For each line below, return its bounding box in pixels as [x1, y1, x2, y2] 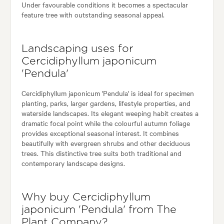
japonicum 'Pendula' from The [21, 204, 176, 215]
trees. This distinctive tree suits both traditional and [21, 148, 181, 158]
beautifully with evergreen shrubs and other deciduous [21, 138, 190, 148]
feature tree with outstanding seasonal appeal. [21, 9, 164, 20]
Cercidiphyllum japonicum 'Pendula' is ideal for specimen [21, 88, 194, 98]
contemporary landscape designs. [21, 158, 125, 168]
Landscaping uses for [21, 43, 133, 54]
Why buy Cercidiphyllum [21, 192, 150, 203]
